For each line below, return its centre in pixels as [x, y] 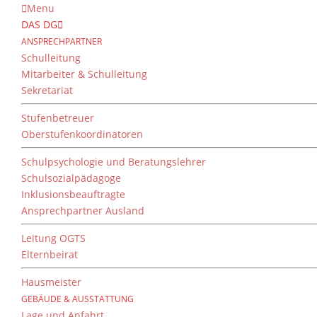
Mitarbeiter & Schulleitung [84, 74]
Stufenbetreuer [58, 118]
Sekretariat [47, 90]
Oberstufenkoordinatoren [82, 134]
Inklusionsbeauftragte [73, 194]
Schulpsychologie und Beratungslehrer [114, 162]
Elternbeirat [50, 254]
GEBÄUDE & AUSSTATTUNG [77, 299]
